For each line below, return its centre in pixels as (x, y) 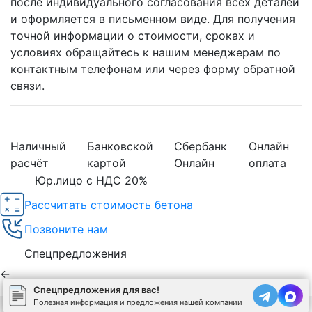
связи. (28, 86)
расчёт (30, 163)
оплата (267, 163)
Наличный (38, 147)
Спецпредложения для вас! (96, 290)
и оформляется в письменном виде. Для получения (153, 19)
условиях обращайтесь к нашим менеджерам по (146, 53)
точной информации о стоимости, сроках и (133, 36)
